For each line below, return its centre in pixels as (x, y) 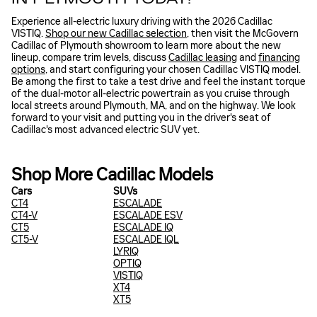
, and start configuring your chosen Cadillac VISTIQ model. (173, 69)
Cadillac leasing (203, 57)
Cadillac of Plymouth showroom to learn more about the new (146, 45)
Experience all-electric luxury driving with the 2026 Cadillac (142, 21)
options (28, 69)
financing (279, 57)
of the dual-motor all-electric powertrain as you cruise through (150, 93)
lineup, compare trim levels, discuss (90, 57)
